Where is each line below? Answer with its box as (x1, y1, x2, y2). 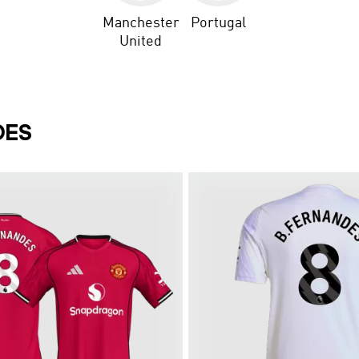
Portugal (190, 15, 246, 30)
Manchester (102, 15, 179, 30)
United (119, 34, 163, 49)
